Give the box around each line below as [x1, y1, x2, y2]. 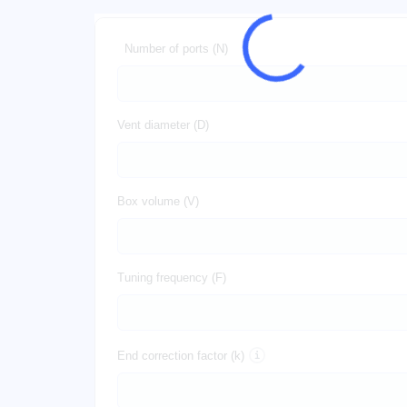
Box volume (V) [117, 194, 199, 208]
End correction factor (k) [117, 349, 244, 363]
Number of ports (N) [124, 42, 228, 55]
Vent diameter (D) [117, 118, 209, 132]
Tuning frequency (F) [117, 271, 226, 284]
